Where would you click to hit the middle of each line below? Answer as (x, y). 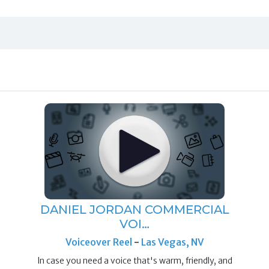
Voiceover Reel (99, 242)
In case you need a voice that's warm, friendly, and (134, 260)
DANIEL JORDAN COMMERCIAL (134, 209)
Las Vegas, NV (172, 242)
